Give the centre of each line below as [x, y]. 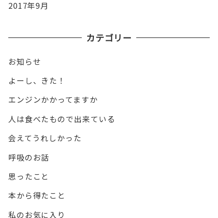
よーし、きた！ [37, 80]
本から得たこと [37, 196]
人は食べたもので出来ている [62, 119]
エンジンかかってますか [53, 100]
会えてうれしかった [45, 138]
